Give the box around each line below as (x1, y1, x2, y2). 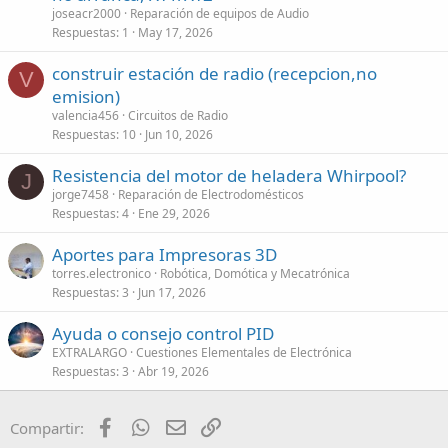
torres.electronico (52, 264, 151, 282)
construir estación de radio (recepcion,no (52, 61, 377, 85)
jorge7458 (52, 185, 109, 203)
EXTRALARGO (52, 343, 127, 361)
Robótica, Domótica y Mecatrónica (160, 264, 350, 282)
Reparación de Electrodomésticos (118, 185, 304, 203)
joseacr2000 (52, 4, 121, 22)
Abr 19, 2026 (138, 362, 209, 380)
